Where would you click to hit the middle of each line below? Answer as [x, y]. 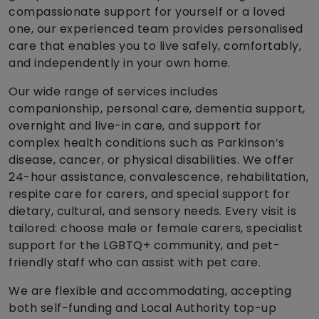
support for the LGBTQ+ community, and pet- [144, 246]
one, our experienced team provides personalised [156, 29]
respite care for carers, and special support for [149, 194]
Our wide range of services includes [114, 92]
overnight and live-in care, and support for [135, 126]
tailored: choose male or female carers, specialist [156, 229]
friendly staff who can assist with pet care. [135, 263]
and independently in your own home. [120, 63]
